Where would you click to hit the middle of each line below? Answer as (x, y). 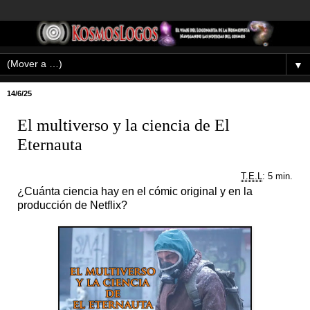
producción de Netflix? (72, 205)
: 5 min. (277, 176)
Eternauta (50, 144)
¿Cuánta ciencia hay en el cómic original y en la (135, 191)
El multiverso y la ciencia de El (124, 125)
